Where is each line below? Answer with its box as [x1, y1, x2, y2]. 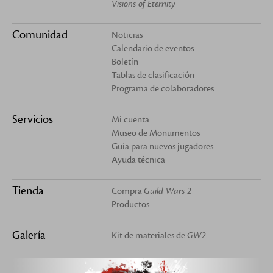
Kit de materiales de [112, 230, 188, 241]
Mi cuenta [112, 114, 150, 125]
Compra [112, 185, 144, 196]
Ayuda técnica [112, 154, 166, 165]
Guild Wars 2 [144, 185, 192, 196]
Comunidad [12, 27, 68, 41]
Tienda [12, 183, 44, 197]
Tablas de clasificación [112, 69, 195, 80]
